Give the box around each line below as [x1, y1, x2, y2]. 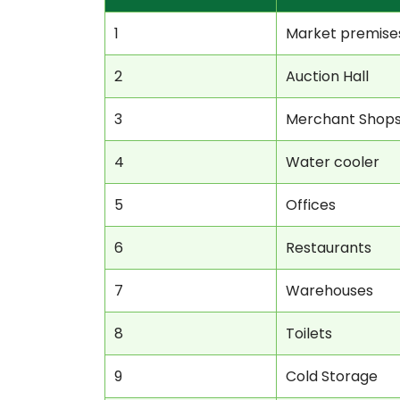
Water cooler [286, 152, 379, 172]
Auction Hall [286, 66, 369, 87]
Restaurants [286, 237, 371, 258]
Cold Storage [286, 366, 378, 387]
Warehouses [286, 280, 373, 301]
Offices [286, 195, 336, 215]
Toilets [286, 323, 332, 344]
